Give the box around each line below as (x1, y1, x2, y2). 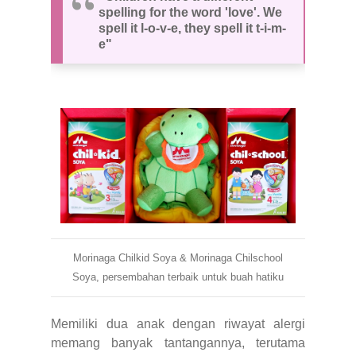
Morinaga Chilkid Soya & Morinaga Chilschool (73, 251, 283, 264)
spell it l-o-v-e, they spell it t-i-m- (99, 21, 286, 35)
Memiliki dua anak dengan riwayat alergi (51, 316, 305, 331)
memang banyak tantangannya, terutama (51, 335, 305, 350)
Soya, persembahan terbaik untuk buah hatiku (72, 270, 284, 283)
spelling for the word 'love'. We (99, 5, 282, 19)
